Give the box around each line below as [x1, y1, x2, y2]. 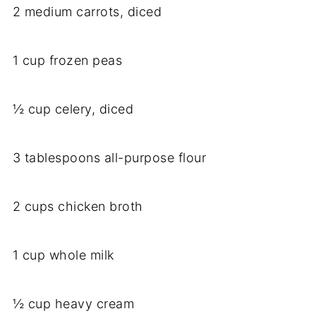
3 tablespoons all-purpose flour [12, 150, 207, 166]
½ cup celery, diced [12, 102, 134, 117]
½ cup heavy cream [12, 296, 135, 312]
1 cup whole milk [12, 248, 114, 263]
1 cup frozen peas [12, 53, 123, 68]
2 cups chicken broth [12, 199, 143, 214]
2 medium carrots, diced [12, 4, 162, 20]
